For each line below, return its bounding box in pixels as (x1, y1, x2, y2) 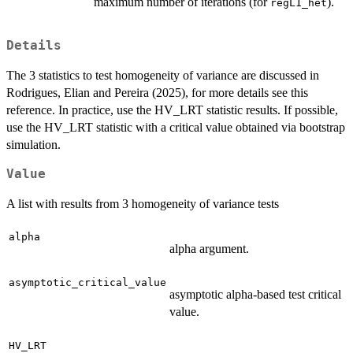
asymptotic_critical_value (9, 277, 166, 289)
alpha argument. (169, 242, 249, 256)
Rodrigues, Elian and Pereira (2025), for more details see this (6, 86, 308, 100)
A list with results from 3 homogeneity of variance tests (6, 197, 279, 211)
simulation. (6, 138, 61, 152)
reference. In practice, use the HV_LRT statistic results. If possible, (6, 103, 338, 117)
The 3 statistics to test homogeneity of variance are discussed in (6, 69, 319, 83)
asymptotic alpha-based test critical (169, 288, 341, 302)
